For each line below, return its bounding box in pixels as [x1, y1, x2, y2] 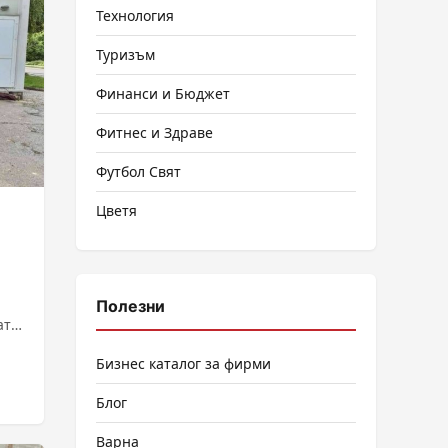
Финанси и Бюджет [96, 84, 230, 103]
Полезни [96, 296, 165, 316]
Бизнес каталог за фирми [96, 354, 271, 373]
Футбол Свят [96, 162, 181, 181]
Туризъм [96, 45, 155, 64]
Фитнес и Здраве [96, 123, 213, 142]
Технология [96, 6, 174, 25]
